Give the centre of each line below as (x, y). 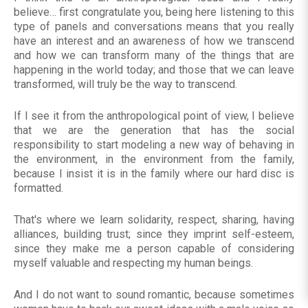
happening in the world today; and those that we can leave (154, 70)
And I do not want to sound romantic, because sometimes (154, 295)
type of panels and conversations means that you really (154, 27)
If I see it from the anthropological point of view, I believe (154, 116)
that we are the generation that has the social (154, 131)
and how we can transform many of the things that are (154, 56)
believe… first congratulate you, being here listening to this (154, 12)
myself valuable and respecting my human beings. (133, 263)
